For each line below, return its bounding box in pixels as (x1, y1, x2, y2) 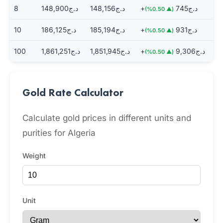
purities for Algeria (22, 128, 96, 138)
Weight (22, 151, 46, 160)
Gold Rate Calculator (22, 86, 123, 99)
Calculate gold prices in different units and (22, 113, 191, 123)
